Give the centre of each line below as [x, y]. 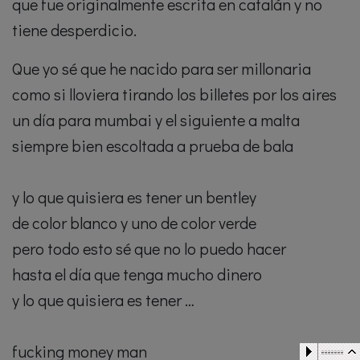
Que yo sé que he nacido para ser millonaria [162, 69]
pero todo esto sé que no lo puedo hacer [149, 249]
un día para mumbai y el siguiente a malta [156, 120]
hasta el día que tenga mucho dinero [137, 274]
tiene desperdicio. [74, 30]
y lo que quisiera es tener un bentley [134, 197]
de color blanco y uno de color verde [134, 223]
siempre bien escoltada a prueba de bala [153, 146]
